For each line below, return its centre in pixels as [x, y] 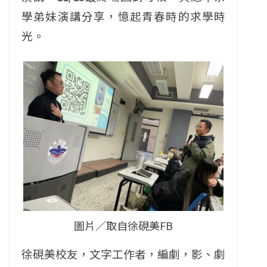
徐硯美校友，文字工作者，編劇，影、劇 [124, 254]
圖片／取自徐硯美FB [124, 226]
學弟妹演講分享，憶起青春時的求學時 [124, 15]
